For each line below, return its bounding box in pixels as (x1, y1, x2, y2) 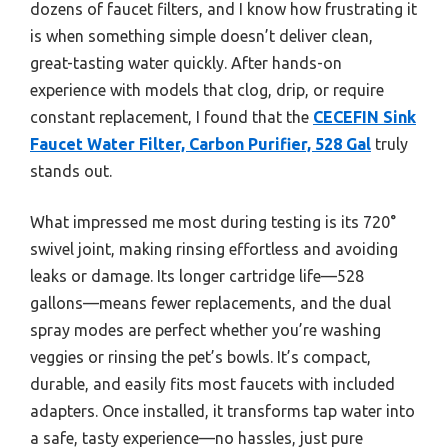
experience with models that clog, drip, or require (30, 81, 384, 100)
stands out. (30, 162, 112, 181)
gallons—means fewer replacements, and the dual (30, 294, 391, 313)
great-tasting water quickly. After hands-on (30, 54, 342, 73)
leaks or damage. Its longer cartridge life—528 (30, 267, 364, 286)
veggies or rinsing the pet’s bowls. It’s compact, (30, 348, 371, 367)
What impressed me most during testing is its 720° (30, 213, 396, 232)
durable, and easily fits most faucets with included (30, 375, 395, 394)
